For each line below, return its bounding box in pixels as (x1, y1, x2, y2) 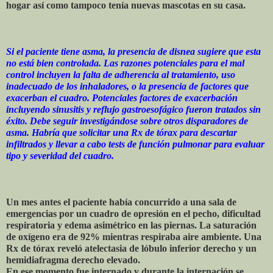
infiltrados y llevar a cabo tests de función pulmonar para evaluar (6, 138, 264, 149)
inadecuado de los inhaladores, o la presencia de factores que (6, 80, 249, 91)
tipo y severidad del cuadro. (6, 150, 114, 161)
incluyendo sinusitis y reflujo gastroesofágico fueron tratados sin (6, 104, 261, 115)
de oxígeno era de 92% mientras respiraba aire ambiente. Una (6, 231, 261, 242)
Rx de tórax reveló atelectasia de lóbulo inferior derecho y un (6, 243, 257, 253)
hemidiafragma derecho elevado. (6, 254, 140, 265)
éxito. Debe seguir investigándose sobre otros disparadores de (6, 115, 248, 126)
